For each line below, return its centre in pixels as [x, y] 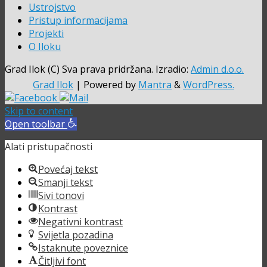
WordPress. [209, 84]
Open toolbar [35, 124]
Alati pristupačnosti [49, 146]
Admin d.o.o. [217, 69]
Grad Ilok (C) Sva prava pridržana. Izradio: [98, 69]
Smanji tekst [66, 182]
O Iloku [45, 46]
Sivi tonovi [61, 195]
